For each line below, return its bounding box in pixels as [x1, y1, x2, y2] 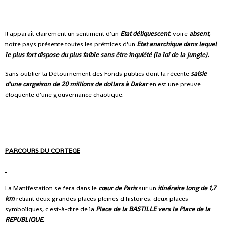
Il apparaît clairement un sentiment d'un [5, 29, 120, 38]
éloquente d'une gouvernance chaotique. [5, 90, 124, 99]
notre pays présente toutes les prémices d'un [5, 39, 137, 48]
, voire [169, 29, 189, 38]
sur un [137, 183, 158, 192]
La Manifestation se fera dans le [5, 183, 98, 192]
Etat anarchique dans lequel [137, 39, 217, 48]
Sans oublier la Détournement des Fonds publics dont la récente [5, 69, 191, 78]
